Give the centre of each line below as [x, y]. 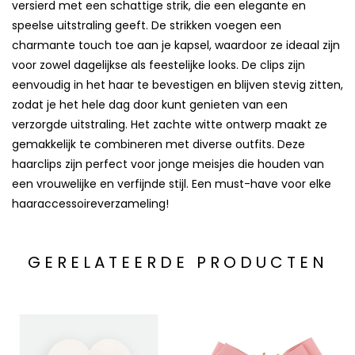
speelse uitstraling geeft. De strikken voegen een [147, 26]
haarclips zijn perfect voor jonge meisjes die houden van [168, 164]
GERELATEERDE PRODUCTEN [177, 263]
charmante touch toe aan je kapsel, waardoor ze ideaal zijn [176, 46]
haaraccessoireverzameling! [90, 204]
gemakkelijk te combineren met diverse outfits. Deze [158, 145]
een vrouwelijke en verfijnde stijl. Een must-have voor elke [172, 184]
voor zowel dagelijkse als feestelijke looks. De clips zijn [158, 65]
